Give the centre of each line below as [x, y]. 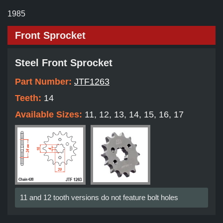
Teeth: [29, 98]
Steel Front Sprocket [64, 63]
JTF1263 [92, 82]
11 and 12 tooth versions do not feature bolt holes [99, 198]
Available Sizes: [50, 115]
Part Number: [45, 82]
